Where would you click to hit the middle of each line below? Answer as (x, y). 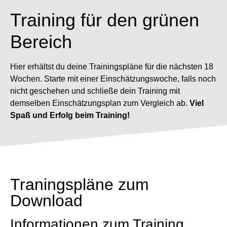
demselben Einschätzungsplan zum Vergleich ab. (100, 103)
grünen (168, 20)
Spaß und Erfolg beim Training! (70, 116)
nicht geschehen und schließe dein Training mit (95, 91)
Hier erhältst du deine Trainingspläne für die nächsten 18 (112, 67)
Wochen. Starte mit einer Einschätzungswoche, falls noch (113, 79)
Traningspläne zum (80, 185)
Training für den (74, 20)
